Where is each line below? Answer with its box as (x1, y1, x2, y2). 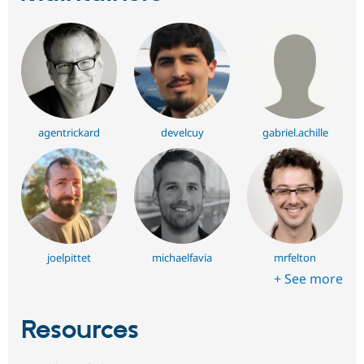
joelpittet (46, 249, 91, 265)
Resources (21, 314, 139, 347)
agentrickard (37, 125, 100, 141)
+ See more (274, 269, 343, 288)
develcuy (160, 125, 204, 141)
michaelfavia (152, 249, 212, 265)
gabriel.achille (262, 125, 328, 141)
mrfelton (274, 249, 317, 265)
